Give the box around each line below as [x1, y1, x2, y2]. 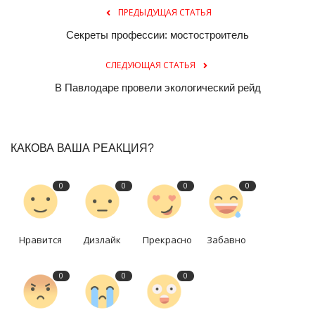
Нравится [19, 233, 62, 246]
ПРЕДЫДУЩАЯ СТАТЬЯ [117, 6, 212, 18]
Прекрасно [143, 233, 193, 246]
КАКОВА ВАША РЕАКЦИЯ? [11, 141, 154, 154]
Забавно [206, 233, 246, 246]
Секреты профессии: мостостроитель [66, 28, 249, 41]
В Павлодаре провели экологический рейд [54, 81, 261, 94]
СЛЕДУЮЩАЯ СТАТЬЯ [105, 58, 195, 71]
